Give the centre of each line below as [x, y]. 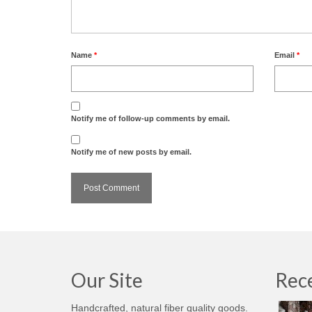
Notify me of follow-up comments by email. [150, 118]
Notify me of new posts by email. [131, 151]
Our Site [107, 280]
